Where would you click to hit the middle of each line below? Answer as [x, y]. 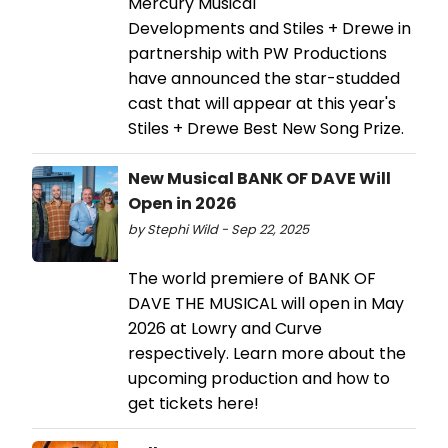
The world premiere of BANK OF [252, 278]
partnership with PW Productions [257, 53]
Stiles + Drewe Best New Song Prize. [266, 128]
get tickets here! [193, 403]
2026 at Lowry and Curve [225, 328]
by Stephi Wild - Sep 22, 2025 [218, 229]
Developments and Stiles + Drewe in [269, 28]
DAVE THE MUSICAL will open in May [266, 303]
